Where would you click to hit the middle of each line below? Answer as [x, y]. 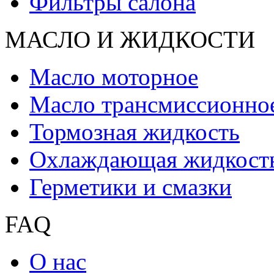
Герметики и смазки [131, 187]
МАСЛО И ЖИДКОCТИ [130, 39]
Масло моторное [114, 77]
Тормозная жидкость [135, 132]
